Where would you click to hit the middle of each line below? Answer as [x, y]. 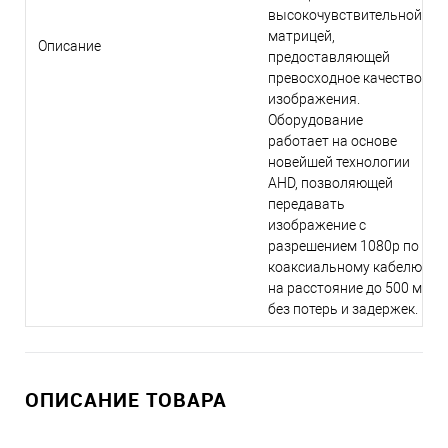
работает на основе [332, 141]
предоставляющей [329, 57]
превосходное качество [345, 78]
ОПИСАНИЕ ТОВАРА [126, 400]
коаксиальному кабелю [345, 267]
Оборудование [315, 120]
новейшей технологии [339, 162]
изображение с [317, 225]
